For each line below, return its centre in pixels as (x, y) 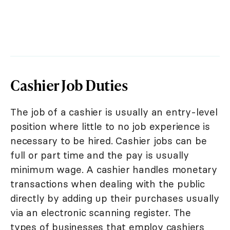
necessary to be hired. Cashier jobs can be (109, 141)
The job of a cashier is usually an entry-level (114, 112)
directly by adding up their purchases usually (115, 198)
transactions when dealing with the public (108, 184)
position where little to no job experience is (110, 126)
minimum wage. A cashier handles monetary (114, 169)
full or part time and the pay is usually (100, 155)
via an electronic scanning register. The (101, 213)
